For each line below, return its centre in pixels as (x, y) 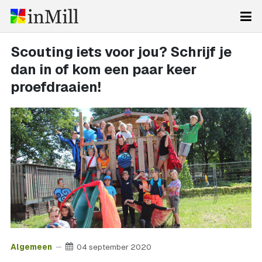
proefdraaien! (56, 87)
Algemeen (31, 247)
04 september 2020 (114, 247)
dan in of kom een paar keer (104, 69)
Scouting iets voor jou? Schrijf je (121, 52)
